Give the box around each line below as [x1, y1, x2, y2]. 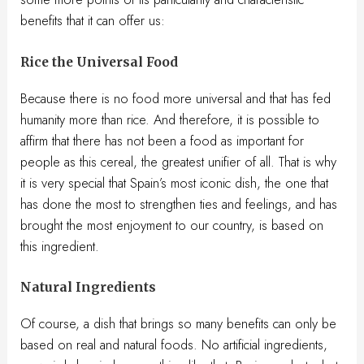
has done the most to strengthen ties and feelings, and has [20, 193, 338, 214]
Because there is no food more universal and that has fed [20, 88, 331, 108]
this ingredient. [20, 236, 100, 256]
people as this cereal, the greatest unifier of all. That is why [20, 151, 337, 171]
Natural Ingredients [20, 279, 157, 295]
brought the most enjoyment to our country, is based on [20, 214, 324, 235]
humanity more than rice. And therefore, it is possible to [20, 109, 320, 129]
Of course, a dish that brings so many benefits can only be [20, 313, 337, 333]
